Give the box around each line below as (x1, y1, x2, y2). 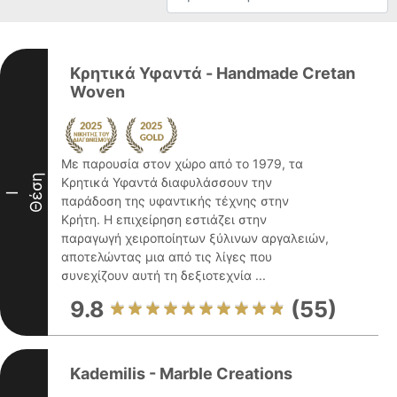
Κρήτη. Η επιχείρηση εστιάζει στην (61, 212, 267, 227)
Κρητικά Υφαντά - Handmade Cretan (70, 64, 355, 82)
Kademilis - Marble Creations (70, 364, 292, 383)
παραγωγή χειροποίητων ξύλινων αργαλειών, (61, 230, 329, 245)
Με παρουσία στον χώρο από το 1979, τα (61, 156, 303, 171)
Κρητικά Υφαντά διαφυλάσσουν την (61, 175, 272, 190)
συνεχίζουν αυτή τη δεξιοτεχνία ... (61, 268, 266, 283)
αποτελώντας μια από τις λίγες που (61, 249, 272, 264)
